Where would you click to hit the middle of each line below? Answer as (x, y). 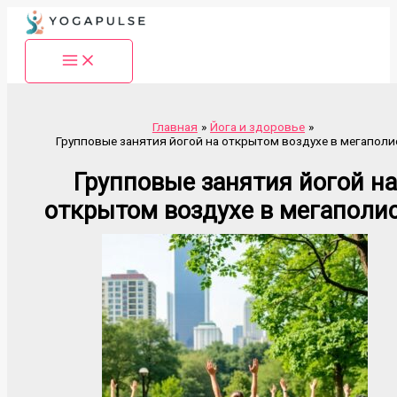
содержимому (47, 42)
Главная (175, 127)
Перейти (30, 13)
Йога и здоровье (258, 127)
